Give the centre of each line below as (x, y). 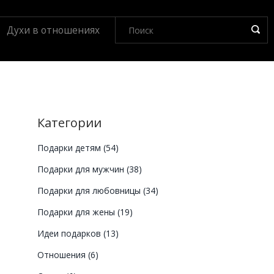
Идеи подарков (70, 233)
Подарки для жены (77, 212)
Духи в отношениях (53, 30)
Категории (69, 123)
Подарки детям (70, 148)
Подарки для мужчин (82, 169)
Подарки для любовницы (90, 191)
